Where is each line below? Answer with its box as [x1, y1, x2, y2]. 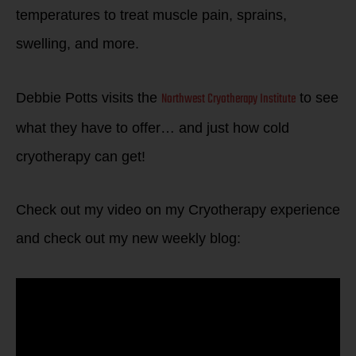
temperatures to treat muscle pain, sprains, [16, 7, 287, 23]
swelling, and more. [16, 36, 139, 52]
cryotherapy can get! [16, 148, 145, 164]
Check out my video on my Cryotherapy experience [16, 202, 340, 218]
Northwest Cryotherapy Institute [161, 88, 296, 110]
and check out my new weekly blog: [16, 230, 241, 246]
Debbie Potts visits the [16, 89, 161, 106]
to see [296, 89, 339, 106]
